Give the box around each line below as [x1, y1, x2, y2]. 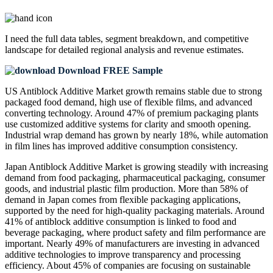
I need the [5, 34, 45, 44]
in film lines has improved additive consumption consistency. [5, 141, 238, 152]
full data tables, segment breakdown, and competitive [45, 34, 249, 44]
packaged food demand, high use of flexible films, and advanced [5, 97, 252, 108]
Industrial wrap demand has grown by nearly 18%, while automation [5, 130, 268, 141]
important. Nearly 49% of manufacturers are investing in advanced [5, 238, 260, 249]
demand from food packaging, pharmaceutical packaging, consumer [5, 172, 265, 183]
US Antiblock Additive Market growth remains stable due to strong [5, 86, 262, 97]
